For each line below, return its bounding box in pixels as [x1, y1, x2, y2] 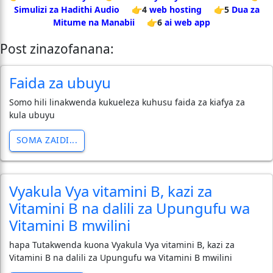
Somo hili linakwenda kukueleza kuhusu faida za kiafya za [9, 96, 245, 108]
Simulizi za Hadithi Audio [13, 3, 119, 15]
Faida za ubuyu [9, 72, 111, 93]
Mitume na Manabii [53, 16, 135, 28]
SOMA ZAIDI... [16, 134, 77, 146]
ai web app [165, 16, 210, 28]
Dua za [231, 3, 260, 15]
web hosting [149, 3, 202, 15]
